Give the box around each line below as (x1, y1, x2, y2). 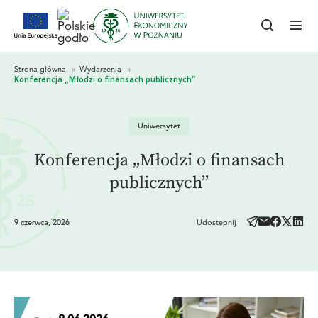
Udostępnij (197, 216, 237, 227)
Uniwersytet (138, 121, 180, 131)
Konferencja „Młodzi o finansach (33, 150, 285, 171)
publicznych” (109, 172, 209, 194)
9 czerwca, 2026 (13, 216, 70, 227)
